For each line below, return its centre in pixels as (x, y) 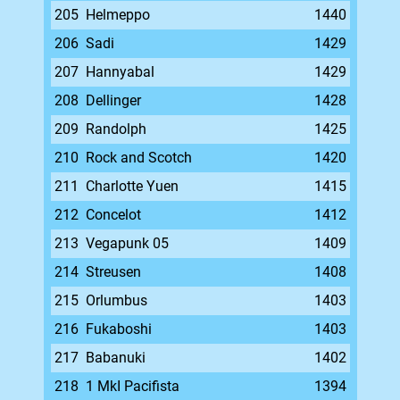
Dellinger (113, 100)
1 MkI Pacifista (132, 386)
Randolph (116, 129)
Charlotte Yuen (132, 186)
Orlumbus (116, 300)
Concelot (113, 215)
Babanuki (115, 358)
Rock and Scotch (138, 158)
